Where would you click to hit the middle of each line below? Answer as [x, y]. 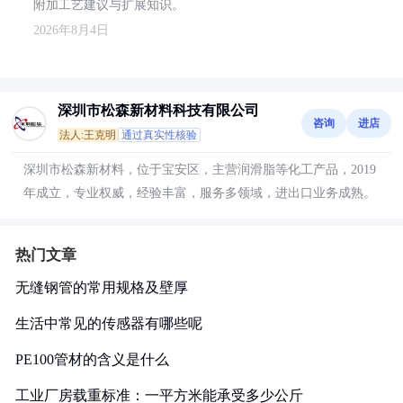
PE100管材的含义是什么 [92, 359]
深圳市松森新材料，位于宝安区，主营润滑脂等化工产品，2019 [200, 170]
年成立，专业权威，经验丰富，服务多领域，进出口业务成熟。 [200, 193]
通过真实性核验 [159, 135]
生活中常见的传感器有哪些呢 [109, 323]
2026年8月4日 [71, 30]
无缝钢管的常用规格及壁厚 [102, 287]
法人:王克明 [88, 135]
